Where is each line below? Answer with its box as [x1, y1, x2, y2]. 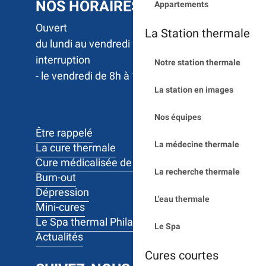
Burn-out [36, 170, 76, 183]
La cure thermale [36, 141, 116, 154]
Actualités [36, 230, 83, 243]
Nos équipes [154, 112, 201, 122]
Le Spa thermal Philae [36, 215, 139, 228]
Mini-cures [36, 200, 85, 213]
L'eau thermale [154, 194, 210, 204]
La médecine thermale [154, 140, 239, 149]
